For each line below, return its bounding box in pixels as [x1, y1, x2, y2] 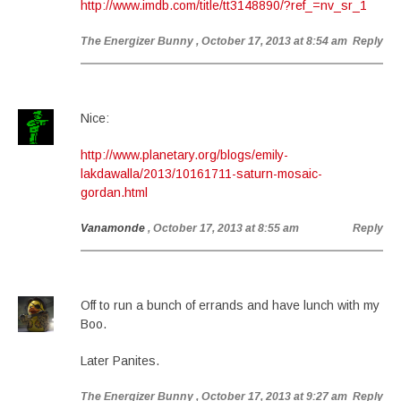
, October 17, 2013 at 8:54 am [196, 35, 347, 47]
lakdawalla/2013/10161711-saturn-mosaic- [81, 166, 322, 181]
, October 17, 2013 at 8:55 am [148, 222, 299, 235]
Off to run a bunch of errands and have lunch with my [81, 298, 380, 312]
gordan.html [81, 185, 148, 200]
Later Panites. [81, 354, 159, 368]
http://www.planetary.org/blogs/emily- [81, 148, 288, 162]
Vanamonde [81, 222, 145, 235]
